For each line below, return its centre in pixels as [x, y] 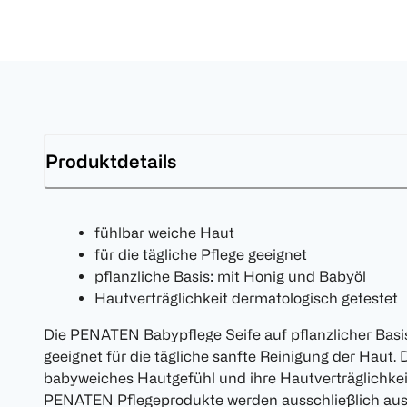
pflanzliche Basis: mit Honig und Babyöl [230, 277]
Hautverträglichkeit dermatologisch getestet [246, 298]
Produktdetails [111, 161]
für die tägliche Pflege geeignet [201, 255]
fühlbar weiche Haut [164, 233]
